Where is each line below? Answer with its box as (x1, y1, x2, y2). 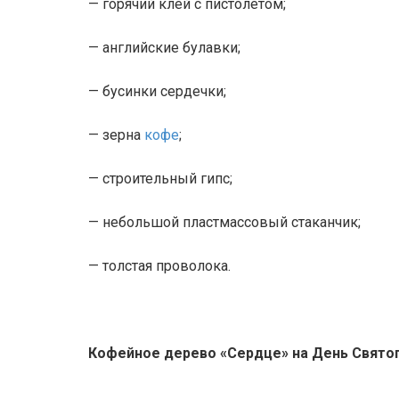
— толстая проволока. (88, 257, 231, 274)
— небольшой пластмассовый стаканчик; (88, 214, 361, 231)
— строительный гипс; (88, 170, 232, 187)
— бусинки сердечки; (88, 83, 226, 100)
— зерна (88, 126, 144, 143)
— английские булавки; (88, 39, 240, 56)
